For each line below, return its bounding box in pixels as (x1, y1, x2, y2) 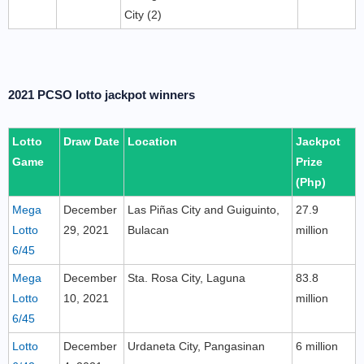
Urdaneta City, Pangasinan (128, 340, 265, 353)
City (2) (124, 8, 162, 21)
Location (128, 135, 177, 148)
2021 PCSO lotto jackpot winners (8, 88, 195, 102)
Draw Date (63, 135, 119, 148)
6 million (296, 340, 338, 353)
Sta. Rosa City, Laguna (128, 271, 245, 284)
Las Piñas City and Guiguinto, (128, 203, 279, 216)
